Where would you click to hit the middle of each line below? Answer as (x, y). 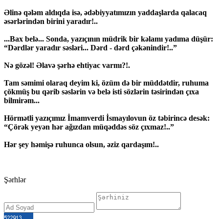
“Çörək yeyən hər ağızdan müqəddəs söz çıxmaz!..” (89, 127)
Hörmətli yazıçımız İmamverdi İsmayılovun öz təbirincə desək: (107, 118)
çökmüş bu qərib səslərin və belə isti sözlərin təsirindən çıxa (101, 92)
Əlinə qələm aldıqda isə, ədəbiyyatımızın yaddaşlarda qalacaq (105, 13)
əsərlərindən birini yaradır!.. (51, 22)
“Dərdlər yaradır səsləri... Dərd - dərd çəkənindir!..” (90, 48)
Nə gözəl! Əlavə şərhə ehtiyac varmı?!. (67, 66)
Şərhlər (15, 180)
